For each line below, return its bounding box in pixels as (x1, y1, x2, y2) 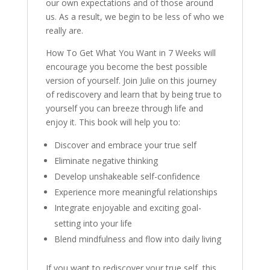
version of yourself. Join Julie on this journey (45, 75, 216, 86)
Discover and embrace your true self (54, 139, 196, 151)
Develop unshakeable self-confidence (54, 171, 200, 182)
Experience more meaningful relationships (54, 186, 218, 198)
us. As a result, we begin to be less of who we (45, 11, 224, 22)
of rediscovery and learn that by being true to (45, 89, 222, 100)
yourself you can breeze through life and (45, 102, 203, 114)
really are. (45, 25, 83, 36)
